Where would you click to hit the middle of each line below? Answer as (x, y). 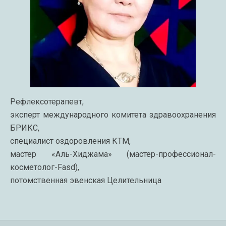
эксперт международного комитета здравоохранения (113, 115)
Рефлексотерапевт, (47, 102)
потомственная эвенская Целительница (86, 180)
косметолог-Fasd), (45, 167)
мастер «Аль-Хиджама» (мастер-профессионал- (113, 154)
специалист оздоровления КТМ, (70, 141)
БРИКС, (25, 128)
